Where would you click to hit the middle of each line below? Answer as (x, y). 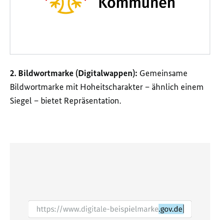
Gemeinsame (163, 73)
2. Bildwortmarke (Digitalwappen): (74, 73)
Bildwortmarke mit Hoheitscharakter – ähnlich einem (107, 87)
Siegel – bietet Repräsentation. (66, 101)
